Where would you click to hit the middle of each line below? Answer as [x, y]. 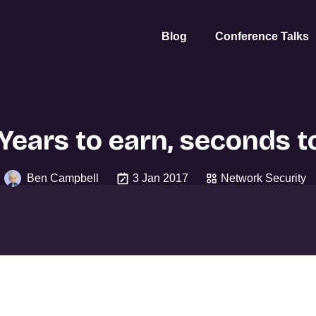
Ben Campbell [63, 178]
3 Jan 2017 [160, 178]
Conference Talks [262, 36]
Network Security [263, 178]
